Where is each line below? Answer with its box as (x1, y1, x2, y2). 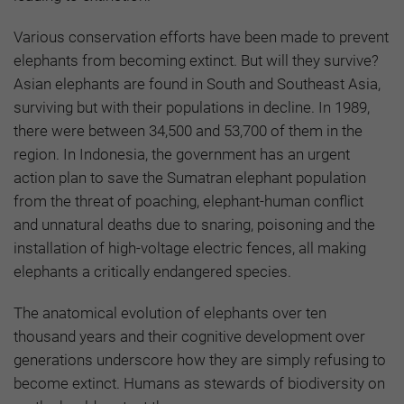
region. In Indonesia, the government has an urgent (14, 145, 350, 164)
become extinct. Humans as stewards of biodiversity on (14, 374, 385, 393)
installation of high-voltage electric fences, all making (14, 239, 366, 258)
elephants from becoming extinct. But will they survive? (14, 51, 379, 70)
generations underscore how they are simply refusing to (14, 351, 386, 370)
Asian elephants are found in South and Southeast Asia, (14, 75, 381, 94)
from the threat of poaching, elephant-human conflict (14, 192, 363, 211)
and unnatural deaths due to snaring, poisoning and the (14, 216, 375, 234)
